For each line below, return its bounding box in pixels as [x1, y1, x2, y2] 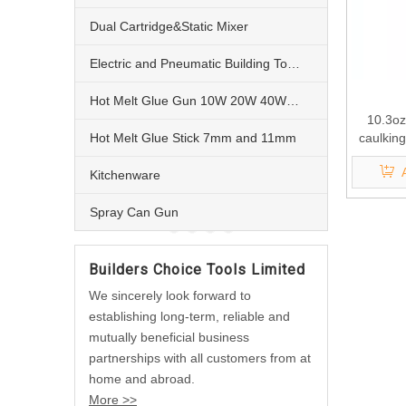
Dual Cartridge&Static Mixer [90, 19, 248, 34]
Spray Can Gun [90, 205, 179, 219]
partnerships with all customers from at [89, 351, 311, 365]
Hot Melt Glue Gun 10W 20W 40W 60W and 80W [286, 93, 299, 108]
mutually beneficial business [89, 330, 249, 344]
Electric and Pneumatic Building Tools [287, 56, 300, 71]
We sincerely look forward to [89, 288, 251, 303]
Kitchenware [90, 168, 160, 182]
